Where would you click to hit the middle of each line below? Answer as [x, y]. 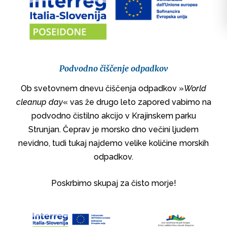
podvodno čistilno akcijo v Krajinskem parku [113, 116]
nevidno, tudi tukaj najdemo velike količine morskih [113, 143]
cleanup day [39, 102]
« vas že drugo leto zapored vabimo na [137, 102]
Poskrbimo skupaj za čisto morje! [113, 183]
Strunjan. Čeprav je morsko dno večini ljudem [113, 129]
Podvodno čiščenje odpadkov [113, 68]
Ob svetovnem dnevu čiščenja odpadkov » [102, 88]
